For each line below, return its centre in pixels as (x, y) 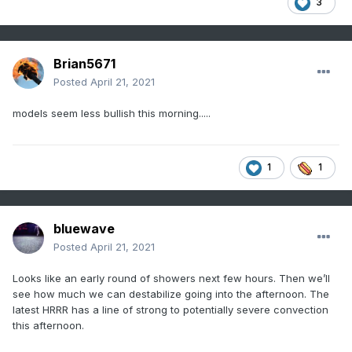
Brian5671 (84, 64)
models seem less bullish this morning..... (112, 114)
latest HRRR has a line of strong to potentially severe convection (170, 310)
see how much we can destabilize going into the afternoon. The (171, 294)
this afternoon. (48, 326)
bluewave (84, 229)
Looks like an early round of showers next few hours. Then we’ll (171, 279)
